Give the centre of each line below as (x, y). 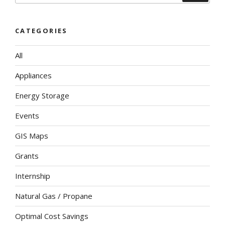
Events (27, 116)
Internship (33, 176)
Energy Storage (42, 96)
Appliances (33, 76)
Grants (27, 156)
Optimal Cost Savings (52, 216)
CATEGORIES (41, 31)
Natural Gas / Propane (54, 196)
